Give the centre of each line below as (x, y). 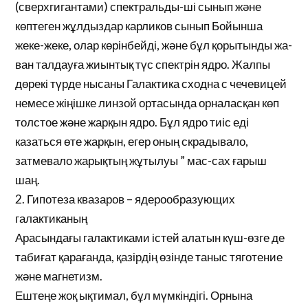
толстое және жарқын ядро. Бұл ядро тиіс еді (132, 122)
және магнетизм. (59, 276)
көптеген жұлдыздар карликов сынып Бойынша (139, 26)
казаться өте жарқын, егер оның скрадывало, (132, 141)
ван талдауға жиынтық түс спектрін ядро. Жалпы (143, 64)
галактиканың (52, 218)
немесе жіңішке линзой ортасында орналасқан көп (147, 103)
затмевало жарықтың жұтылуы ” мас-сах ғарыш (141, 161)
